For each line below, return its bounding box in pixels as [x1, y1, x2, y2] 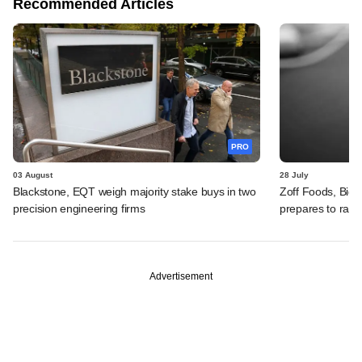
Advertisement [149, 270, 213, 282]
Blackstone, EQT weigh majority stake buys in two [13, 184, 256, 198]
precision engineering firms [13, 201, 145, 215]
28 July [280, 170, 309, 179]
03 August [13, 170, 53, 179]
